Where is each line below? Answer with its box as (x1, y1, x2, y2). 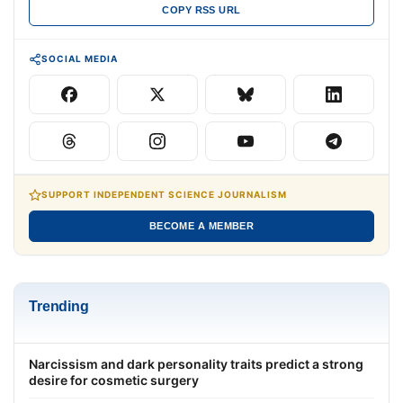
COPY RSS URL (162, 4, 241, 16)
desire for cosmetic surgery (29, 372, 199, 389)
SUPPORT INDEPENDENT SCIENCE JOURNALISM (41, 189, 287, 201)
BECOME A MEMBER (148, 220, 255, 232)
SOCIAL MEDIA (41, 53, 118, 65)
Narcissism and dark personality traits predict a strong (29, 356, 363, 372)
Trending (29, 299, 89, 315)
